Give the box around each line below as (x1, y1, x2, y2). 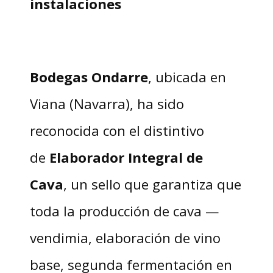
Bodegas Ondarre (29, 68, 148, 87)
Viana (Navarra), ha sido (29, 94, 184, 113)
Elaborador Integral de (49, 148, 203, 167)
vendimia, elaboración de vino (29, 229, 221, 247)
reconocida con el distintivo (29, 121, 204, 140)
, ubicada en (147, 68, 226, 87)
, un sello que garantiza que (63, 175, 241, 194)
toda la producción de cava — (29, 202, 219, 221)
